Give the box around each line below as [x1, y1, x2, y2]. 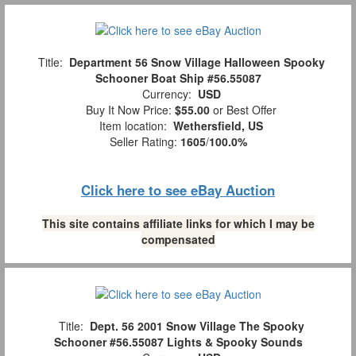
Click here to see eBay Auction [81, 180, 275, 200]
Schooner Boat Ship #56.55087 [95, 70, 261, 87]
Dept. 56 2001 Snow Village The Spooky [89, 317, 304, 334]
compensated [141, 231, 215, 248]
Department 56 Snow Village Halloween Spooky [68, 54, 325, 71]
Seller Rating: [109, 133, 180, 150]
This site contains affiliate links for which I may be [41, 215, 315, 232]
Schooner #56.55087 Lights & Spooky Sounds [53, 333, 303, 350]
